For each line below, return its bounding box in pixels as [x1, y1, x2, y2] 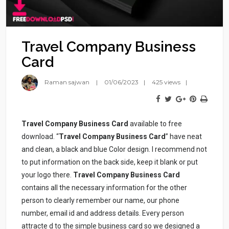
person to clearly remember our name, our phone [21, 196, 180, 204]
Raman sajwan [44, 78, 90, 86]
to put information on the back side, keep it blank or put [21, 157, 198, 166]
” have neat [166, 132, 202, 141]
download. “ [21, 132, 59, 141]
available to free [128, 119, 182, 128]
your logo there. [21, 170, 74, 179]
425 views [152, 78, 181, 86]
